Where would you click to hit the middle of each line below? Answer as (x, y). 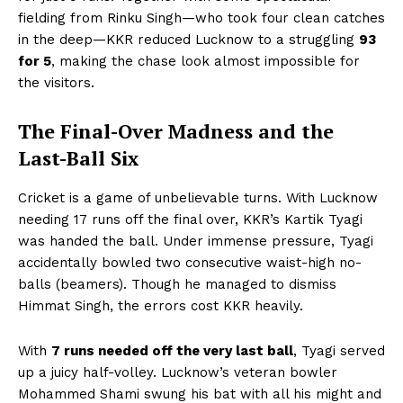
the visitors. (56, 82)
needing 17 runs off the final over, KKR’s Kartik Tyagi (190, 219)
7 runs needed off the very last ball (172, 350)
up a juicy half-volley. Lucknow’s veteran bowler (178, 372)
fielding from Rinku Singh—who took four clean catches (201, 18)
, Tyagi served (339, 350)
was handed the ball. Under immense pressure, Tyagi (196, 241)
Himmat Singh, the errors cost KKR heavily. (161, 305)
